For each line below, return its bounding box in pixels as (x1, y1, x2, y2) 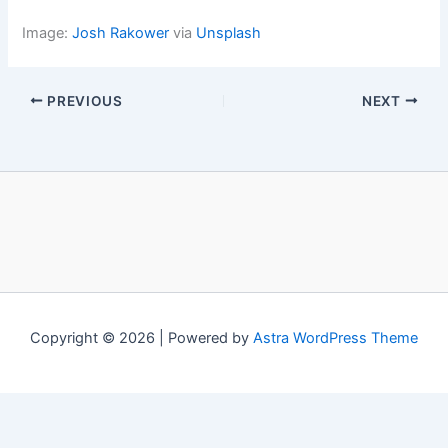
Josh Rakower (72, 23, 170, 42)
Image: (22, 23, 73, 42)
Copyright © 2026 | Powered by (30, 329, 253, 348)
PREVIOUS (43, 92, 123, 109)
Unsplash (196, 23, 262, 42)
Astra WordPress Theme (253, 329, 418, 348)
